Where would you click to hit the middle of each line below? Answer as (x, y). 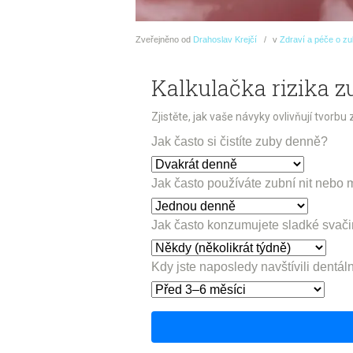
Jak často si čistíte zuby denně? (240, 141)
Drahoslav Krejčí (225, 40)
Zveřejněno (157, 40)
